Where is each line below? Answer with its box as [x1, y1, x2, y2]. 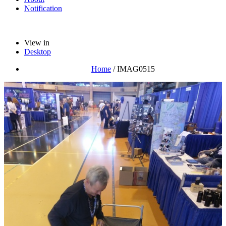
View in [24, 38, 49, 47]
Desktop [24, 47, 51, 56]
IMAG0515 [117, 65, 155, 74]
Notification [24, 4, 62, 13]
